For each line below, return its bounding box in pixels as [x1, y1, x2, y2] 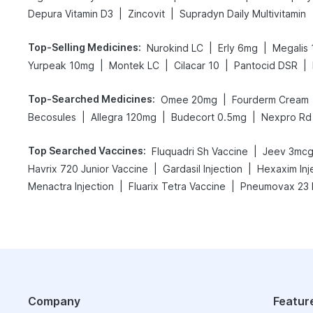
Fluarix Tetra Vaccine [129, 180, 226, 192]
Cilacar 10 [174, 59, 219, 71]
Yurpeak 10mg [28, 59, 94, 71]
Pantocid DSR [234, 59, 298, 71]
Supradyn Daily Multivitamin [180, 8, 306, 20]
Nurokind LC [147, 42, 203, 54]
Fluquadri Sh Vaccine [152, 145, 248, 157]
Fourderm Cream [232, 94, 309, 105]
